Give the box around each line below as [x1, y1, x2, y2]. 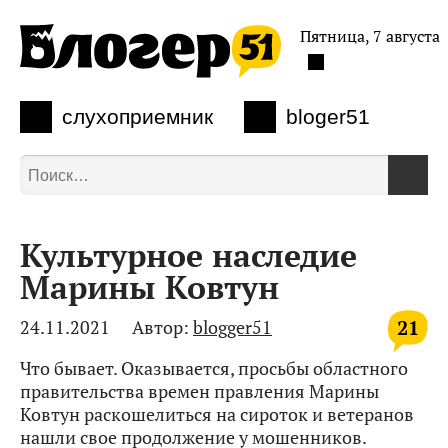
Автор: [128, 314, 193, 339]
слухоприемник [62, 105, 213, 129]
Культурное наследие [20, 234, 357, 277]
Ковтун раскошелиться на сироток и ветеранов [20, 401, 414, 426]
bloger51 [286, 105, 371, 129]
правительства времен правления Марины [20, 378, 379, 403]
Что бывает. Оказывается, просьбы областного [20, 355, 408, 380]
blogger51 [193, 314, 272, 339]
